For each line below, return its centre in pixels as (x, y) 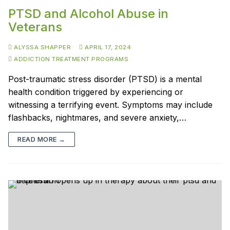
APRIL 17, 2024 (108, 47)
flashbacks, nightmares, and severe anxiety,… (97, 117)
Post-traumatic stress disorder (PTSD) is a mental (105, 79)
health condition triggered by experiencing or (96, 92)
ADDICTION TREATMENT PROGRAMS (70, 59)
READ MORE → (42, 139)
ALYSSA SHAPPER (41, 47)
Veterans (35, 27)
